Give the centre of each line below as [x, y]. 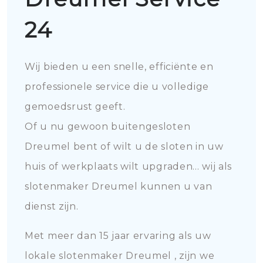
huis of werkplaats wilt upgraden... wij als [129, 166]
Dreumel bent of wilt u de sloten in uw [124, 146]
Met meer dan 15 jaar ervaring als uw [118, 236]
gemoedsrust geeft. [75, 107]
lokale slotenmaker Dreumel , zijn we [120, 256]
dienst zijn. [52, 206]
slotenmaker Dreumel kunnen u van [119, 186]
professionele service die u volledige [117, 87]
